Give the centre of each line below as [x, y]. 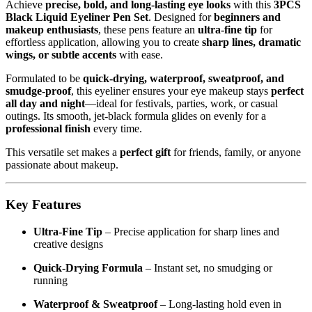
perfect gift [145, 192]
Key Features [43, 243]
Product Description [78, 14]
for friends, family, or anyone [236, 192]
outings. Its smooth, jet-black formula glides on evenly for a [136, 155]
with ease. [140, 94]
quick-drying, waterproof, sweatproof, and [184, 118]
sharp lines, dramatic [251, 81]
